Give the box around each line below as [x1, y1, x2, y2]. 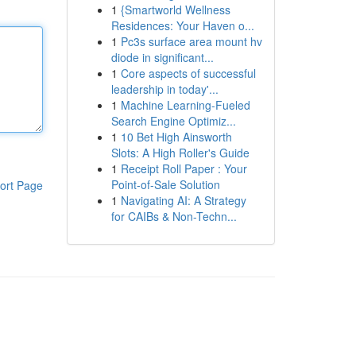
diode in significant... [110, 49, 214, 65]
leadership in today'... [110, 81, 219, 97]
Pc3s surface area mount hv [120, 33, 262, 49]
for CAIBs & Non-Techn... [110, 208, 237, 224]
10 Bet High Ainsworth [120, 129, 232, 145]
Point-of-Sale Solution [110, 176, 220, 192]
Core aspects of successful [120, 65, 256, 81]
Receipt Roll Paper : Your [120, 161, 247, 176]
